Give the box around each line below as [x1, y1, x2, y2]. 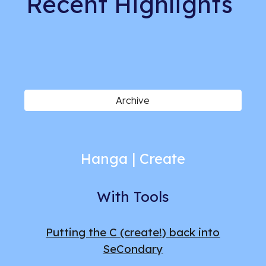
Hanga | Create [80, 150, 185, 167]
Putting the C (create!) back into [46, 225, 220, 239]
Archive [116, 94, 150, 106]
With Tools [96, 188, 169, 205]
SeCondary [103, 242, 163, 256]
